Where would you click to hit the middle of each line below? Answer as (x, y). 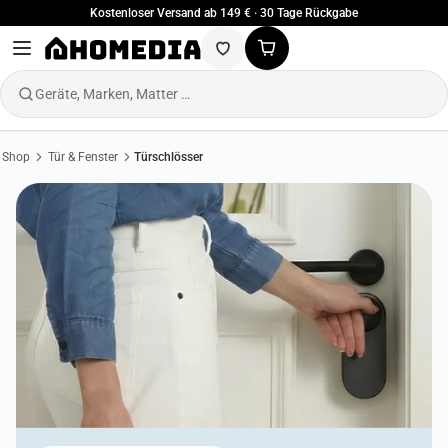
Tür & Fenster (83, 157)
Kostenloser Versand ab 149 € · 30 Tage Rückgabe (224, 13)
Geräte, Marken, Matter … (112, 94)
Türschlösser (168, 157)
